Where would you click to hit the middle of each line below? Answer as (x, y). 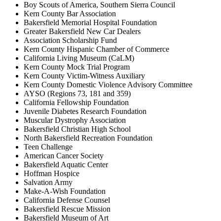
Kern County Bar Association (70, 14)
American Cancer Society (64, 156)
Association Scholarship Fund (70, 40)
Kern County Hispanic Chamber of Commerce (96, 49)
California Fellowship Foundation (76, 103)
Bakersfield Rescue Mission (67, 209)
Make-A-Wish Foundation (65, 191)
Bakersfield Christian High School (77, 129)
